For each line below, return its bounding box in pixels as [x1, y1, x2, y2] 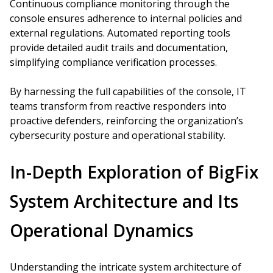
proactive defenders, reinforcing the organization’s [10, 114, 243, 127]
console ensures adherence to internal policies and [10, 12, 242, 25]
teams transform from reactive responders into [10, 99, 227, 113]
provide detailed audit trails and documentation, [10, 41, 228, 54]
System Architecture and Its [10, 190, 238, 213]
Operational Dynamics [10, 219, 193, 242]
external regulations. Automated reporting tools [10, 26, 230, 40]
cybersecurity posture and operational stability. [10, 129, 225, 142]
